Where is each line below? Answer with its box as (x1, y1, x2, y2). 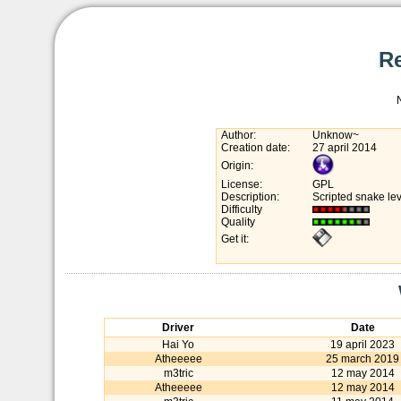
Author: (221, 129, 256, 141)
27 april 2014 (312, 141, 377, 154)
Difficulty (221, 203, 262, 216)
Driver (162, 321, 194, 334)
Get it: (221, 233, 249, 245)
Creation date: (221, 141, 290, 154)
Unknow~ (312, 129, 359, 141)
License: (221, 178, 262, 191)
